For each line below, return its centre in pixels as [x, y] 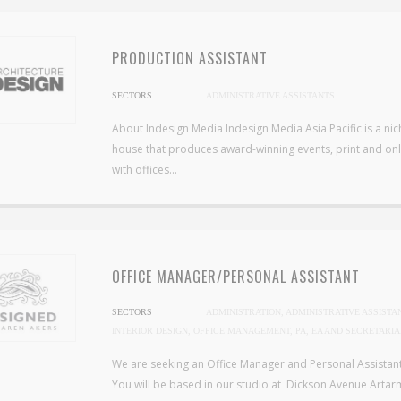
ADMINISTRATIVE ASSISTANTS [270, 95]
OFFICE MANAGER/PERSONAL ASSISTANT [236, 277]
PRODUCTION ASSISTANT [190, 58]
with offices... [145, 170]
